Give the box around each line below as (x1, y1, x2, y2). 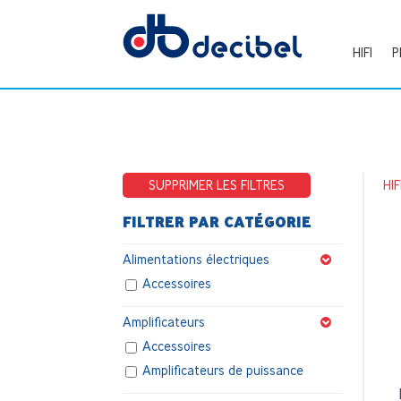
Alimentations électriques (123, 252, 269, 268)
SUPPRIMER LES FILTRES (148, 177, 285, 193)
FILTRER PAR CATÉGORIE (123, 210, 311, 232)
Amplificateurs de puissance (142, 363, 304, 379)
